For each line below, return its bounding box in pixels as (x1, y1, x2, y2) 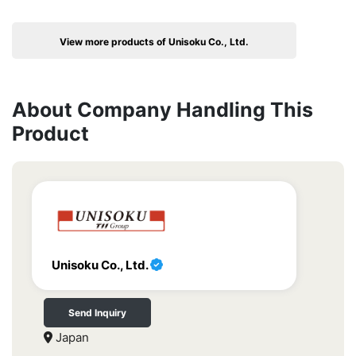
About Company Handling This (12, 98, 313, 122)
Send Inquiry (68, 307, 126, 319)
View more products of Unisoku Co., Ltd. (60, 36, 249, 48)
